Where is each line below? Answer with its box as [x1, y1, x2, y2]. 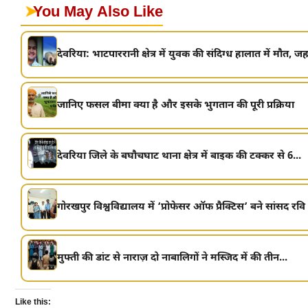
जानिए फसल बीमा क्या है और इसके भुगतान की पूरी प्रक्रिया [56, 99, 294, 113]
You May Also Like [33, 3, 163, 23]
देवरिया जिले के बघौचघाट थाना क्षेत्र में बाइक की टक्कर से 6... [56, 150, 301, 164]
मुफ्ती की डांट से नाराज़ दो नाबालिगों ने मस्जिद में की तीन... [56, 252, 287, 265]
